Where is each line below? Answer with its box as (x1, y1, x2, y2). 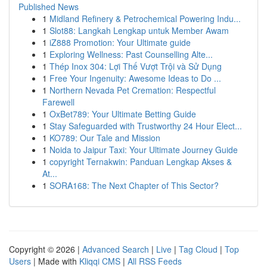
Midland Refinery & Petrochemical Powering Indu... (49, 13, 241, 24)
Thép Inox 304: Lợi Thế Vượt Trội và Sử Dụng (49, 60, 222, 72)
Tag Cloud (179, 243, 218, 255)
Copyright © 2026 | (9, 243, 82, 255)
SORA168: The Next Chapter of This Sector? (49, 179, 219, 191)
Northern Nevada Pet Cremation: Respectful (49, 84, 216, 96)
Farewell (42, 96, 74, 108)
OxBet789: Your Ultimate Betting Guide (49, 108, 196, 120)
